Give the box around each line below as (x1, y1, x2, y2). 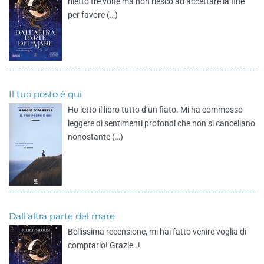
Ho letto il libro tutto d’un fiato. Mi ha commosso (68, 105, 243, 114)
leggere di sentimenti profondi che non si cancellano (68, 118, 255, 128)
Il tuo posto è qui (9, 88, 82, 100)
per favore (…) (68, 10, 118, 19)
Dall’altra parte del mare (9, 210, 115, 222)
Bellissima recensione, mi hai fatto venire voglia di (68, 227, 246, 236)
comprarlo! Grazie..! (68, 240, 140, 250)
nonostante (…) (68, 132, 123, 141)
